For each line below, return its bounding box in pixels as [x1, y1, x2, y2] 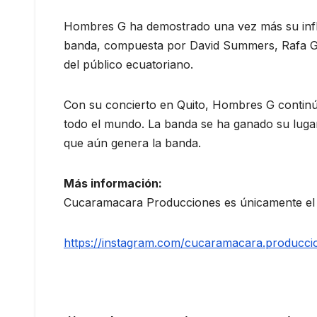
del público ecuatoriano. [64, 57, 193, 71]
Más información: [64, 175, 162, 190]
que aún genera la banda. [64, 135, 201, 150]
